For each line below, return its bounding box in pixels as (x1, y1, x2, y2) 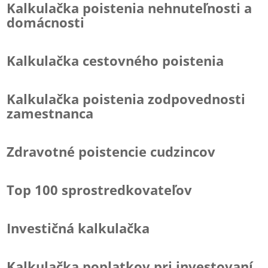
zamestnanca (7, 104, 94, 122)
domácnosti (7, 13, 85, 31)
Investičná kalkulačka (7, 219, 150, 237)
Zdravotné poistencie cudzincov (7, 142, 216, 160)
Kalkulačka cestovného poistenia (7, 51, 224, 69)
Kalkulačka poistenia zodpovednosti (7, 90, 246, 108)
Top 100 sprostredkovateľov (7, 181, 193, 199)
